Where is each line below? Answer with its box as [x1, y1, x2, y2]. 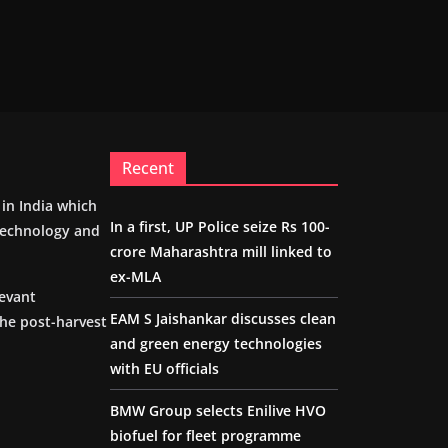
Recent [122, 157, 174, 179]
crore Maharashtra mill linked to [110, 242, 332, 261]
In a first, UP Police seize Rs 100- [110, 217, 330, 236]
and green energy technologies [110, 334, 322, 353]
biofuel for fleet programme [110, 426, 301, 445]
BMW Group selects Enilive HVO [110, 401, 326, 420]
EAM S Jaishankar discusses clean [110, 309, 336, 328]
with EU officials [110, 359, 219, 378]
